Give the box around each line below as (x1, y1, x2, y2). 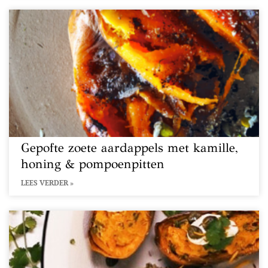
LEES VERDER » (21, 178, 74, 187)
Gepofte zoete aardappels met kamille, (21, 140, 238, 156)
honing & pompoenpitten (21, 156, 165, 172)
